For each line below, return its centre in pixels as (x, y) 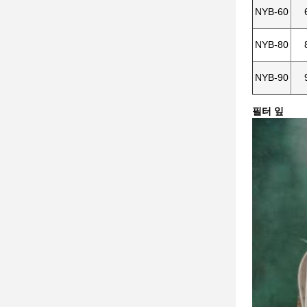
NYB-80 (272, 45)
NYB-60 (272, 12)
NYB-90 (272, 77)
